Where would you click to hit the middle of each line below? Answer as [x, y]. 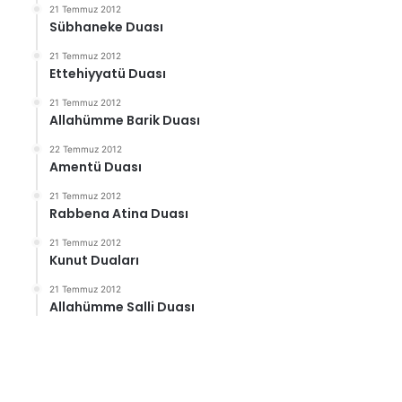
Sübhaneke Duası [107, 27]
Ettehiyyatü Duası [108, 74]
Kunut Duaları [95, 260]
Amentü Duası [96, 167]
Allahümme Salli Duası [122, 307]
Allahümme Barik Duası [125, 120]
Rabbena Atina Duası [119, 214]
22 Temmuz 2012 [86, 149]
